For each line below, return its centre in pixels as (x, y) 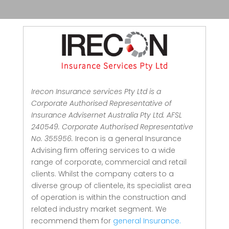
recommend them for (72, 221)
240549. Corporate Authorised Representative (112, 127)
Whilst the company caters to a (116, 174)
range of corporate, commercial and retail (109, 162)
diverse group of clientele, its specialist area (111, 185)
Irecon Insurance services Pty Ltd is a (96, 91)
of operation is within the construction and (108, 197)
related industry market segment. (93, 209)
